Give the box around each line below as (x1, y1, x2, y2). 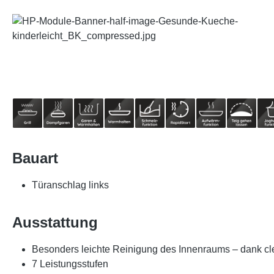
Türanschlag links (32, 180, 109, 190)
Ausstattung (12, 214, 98, 231)
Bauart (12, 150, 58, 166)
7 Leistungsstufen (32, 259, 108, 269)
